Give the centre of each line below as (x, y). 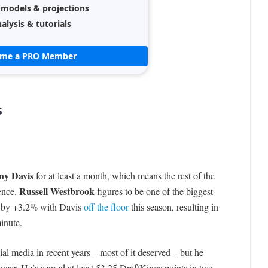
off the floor (106, 207)
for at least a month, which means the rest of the (124, 176)
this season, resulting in (173, 207)
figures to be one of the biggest (153, 191)
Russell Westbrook (57, 191)
